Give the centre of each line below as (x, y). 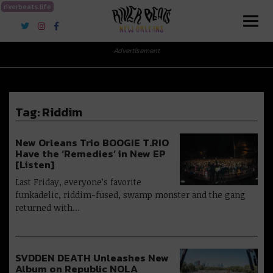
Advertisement (136, 51)
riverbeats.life (27, 7)
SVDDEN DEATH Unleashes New (92, 258)
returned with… (48, 207)
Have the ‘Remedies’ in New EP (90, 154)
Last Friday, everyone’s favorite (78, 182)
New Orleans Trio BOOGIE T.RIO (92, 143)
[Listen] (35, 165)
